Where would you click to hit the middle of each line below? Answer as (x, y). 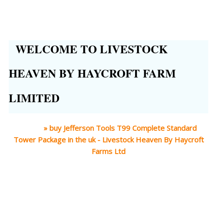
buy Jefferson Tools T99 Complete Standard (123, 128)
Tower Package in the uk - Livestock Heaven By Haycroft (108, 140)
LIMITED (34, 98)
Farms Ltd (108, 151)
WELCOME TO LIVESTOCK (88, 49)
